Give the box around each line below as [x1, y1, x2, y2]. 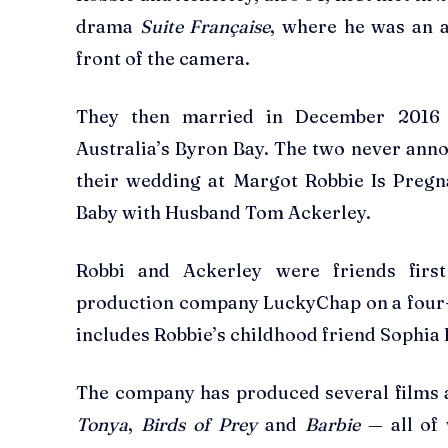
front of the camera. [76, 47, 250, 71]
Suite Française [133, 15, 271, 39]
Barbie [304, 413, 360, 437]
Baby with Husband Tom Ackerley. [76, 201, 371, 225]
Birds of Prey [140, 413, 257, 437]
